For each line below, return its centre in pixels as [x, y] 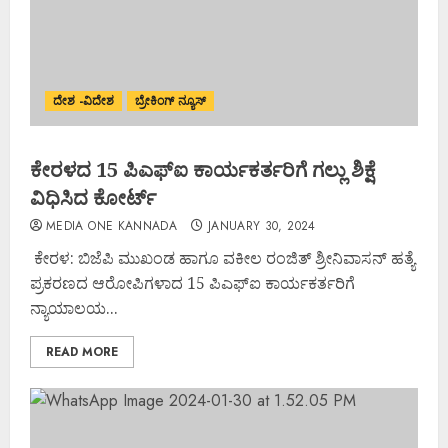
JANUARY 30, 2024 [261, 225]
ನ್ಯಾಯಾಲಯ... [74, 307]
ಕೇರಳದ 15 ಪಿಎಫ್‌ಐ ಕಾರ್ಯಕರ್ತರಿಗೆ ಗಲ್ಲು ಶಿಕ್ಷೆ [203, 169]
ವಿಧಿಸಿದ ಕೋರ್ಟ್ [93, 197]
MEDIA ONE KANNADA [112, 225]
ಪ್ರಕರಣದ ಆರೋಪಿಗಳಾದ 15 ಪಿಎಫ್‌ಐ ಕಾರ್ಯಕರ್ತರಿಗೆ [192, 282]
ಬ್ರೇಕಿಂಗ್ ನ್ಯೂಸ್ [170, 100]
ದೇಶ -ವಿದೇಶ [83, 100]
